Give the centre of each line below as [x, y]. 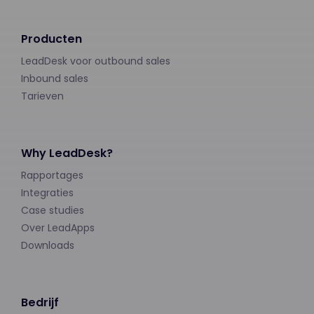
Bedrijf [40, 302]
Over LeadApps [58, 227]
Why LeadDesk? [67, 153]
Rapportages [52, 175]
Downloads [48, 245]
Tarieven [42, 96]
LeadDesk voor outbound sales [96, 61]
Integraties [47, 192]
